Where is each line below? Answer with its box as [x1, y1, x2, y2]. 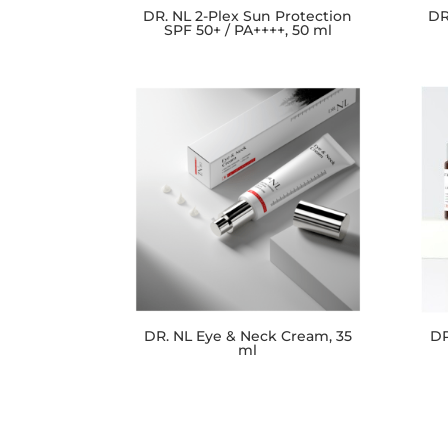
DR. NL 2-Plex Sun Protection [143, 7, 353, 26]
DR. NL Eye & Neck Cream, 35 [143, 327, 352, 346]
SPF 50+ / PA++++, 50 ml [163, 21, 332, 40]
